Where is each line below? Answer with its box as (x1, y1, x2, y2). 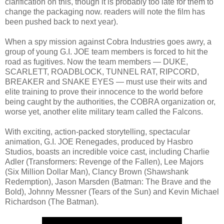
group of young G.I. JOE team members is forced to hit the (5, 47, 208, 56)
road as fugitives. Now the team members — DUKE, (5, 57, 188, 66)
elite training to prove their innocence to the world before (5, 87, 203, 96)
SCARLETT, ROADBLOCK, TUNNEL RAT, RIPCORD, (5, 67, 199, 76)
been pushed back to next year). (5, 17, 118, 26)
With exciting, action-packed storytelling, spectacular (5, 127, 190, 136)
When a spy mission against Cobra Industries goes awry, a (5, 37, 211, 46)
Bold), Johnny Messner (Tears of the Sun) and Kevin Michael (5, 187, 219, 196)
